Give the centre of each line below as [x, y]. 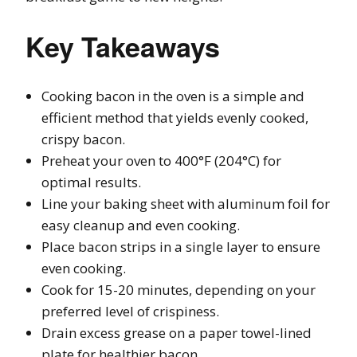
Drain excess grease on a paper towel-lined [177, 332]
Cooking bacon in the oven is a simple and [173, 96]
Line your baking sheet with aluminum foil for [186, 203]
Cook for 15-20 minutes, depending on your [178, 289]
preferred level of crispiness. [130, 311]
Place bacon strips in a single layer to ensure [181, 246]
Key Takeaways [123, 46]
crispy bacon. [83, 139]
